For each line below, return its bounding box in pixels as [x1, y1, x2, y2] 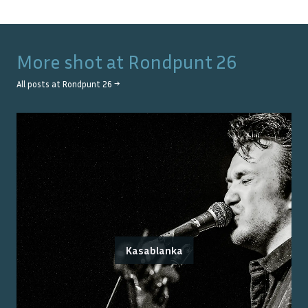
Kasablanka [125, 243, 183, 258]
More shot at [16, 50, 128, 74]
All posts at [16, 79, 63, 90]
